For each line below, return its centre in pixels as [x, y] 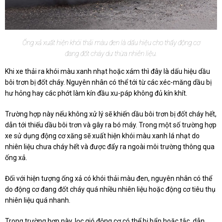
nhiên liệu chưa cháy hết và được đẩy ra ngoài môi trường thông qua [110, 146]
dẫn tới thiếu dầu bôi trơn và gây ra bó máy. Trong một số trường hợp [111, 125]
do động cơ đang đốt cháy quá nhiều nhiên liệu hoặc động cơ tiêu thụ [110, 189]
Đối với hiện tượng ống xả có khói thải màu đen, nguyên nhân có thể [109, 178]
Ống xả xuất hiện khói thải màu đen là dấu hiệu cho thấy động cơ [111, 42]
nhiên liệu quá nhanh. [38, 200]
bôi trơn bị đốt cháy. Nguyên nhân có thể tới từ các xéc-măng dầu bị [108, 82]
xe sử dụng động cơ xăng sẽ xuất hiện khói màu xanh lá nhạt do [102, 136]
